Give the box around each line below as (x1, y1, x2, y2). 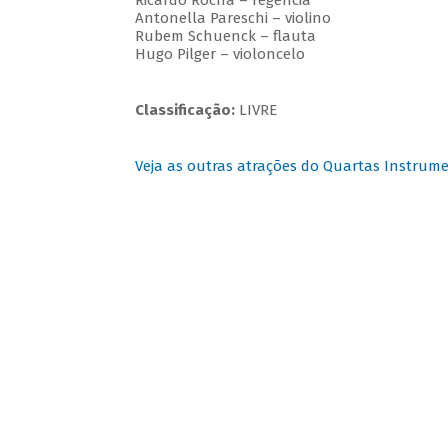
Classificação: (134, 101, 235, 120)
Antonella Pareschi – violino (134, 9, 331, 28)
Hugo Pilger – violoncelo (134, 45, 305, 64)
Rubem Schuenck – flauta (134, 27, 316, 46)
